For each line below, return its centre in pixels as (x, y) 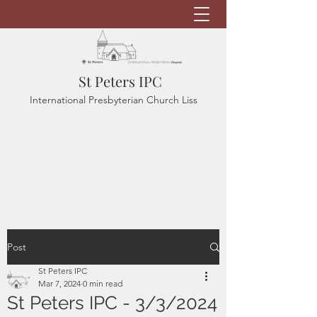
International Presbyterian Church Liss (113, 100)
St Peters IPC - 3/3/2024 (112, 303)
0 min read (103, 283)
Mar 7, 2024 (59, 283)
